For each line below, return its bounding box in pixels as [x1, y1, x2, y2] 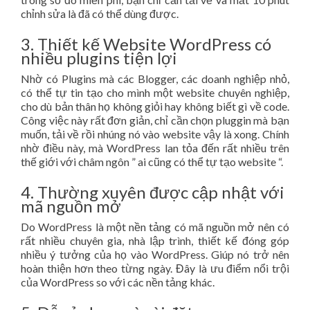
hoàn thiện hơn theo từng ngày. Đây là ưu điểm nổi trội [21, 262, 289, 275]
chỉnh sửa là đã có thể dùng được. [21, 7, 179, 21]
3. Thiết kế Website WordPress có [21, 34, 271, 55]
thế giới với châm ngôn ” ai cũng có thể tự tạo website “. [21, 155, 283, 169]
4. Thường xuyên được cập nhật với [21, 182, 284, 203]
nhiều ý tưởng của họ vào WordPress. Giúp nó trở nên [21, 248, 289, 262]
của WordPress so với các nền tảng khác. [21, 275, 215, 289]
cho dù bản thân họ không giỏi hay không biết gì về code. [21, 100, 289, 113]
